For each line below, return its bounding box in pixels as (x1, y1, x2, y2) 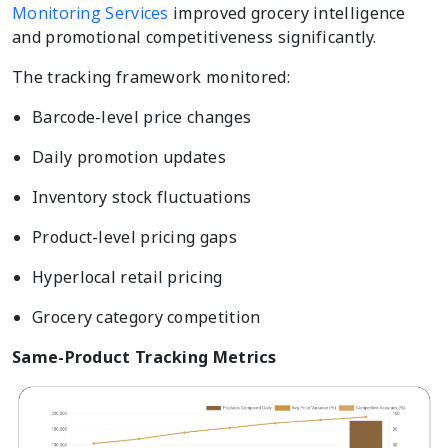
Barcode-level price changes (32, 105, 252, 128)
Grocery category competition (32, 305, 261, 328)
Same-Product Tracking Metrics (12, 345, 277, 368)
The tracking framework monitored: (12, 65, 290, 88)
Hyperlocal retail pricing (32, 265, 223, 288)
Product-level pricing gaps (32, 225, 237, 248)
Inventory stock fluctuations (32, 185, 252, 208)
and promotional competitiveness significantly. (12, 25, 377, 48)
